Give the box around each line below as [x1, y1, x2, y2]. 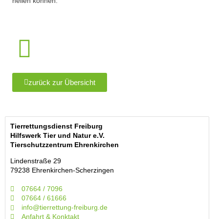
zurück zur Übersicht [28, 78, 95, 87]
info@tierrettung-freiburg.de [21, 203, 108, 211]
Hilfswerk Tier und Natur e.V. [10, 131, 105, 139]
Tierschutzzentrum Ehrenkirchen [10, 141, 119, 149]
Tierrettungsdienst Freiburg [10, 122, 103, 130]
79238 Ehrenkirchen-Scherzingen [10, 166, 114, 174]
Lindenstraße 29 [10, 157, 61, 165]
